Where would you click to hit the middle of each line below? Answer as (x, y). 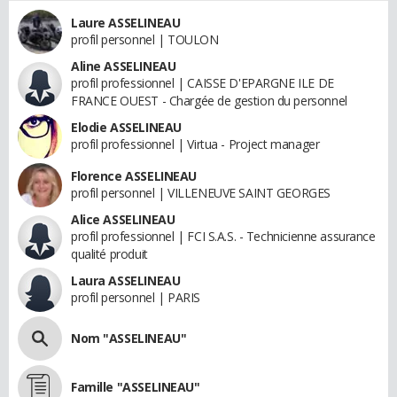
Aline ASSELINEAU (124, 66)
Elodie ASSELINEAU (126, 127)
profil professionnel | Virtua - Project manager (195, 144)
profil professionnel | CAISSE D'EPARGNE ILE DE (202, 82)
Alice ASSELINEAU (123, 219)
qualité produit (109, 253)
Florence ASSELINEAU (134, 175)
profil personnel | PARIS (136, 297)
